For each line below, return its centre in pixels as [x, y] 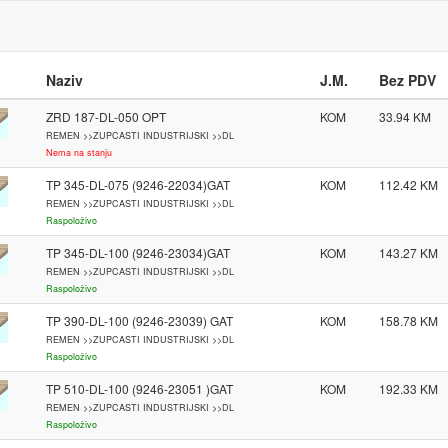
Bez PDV [407, 80]
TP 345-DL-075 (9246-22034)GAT [137, 184]
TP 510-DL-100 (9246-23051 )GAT [139, 388]
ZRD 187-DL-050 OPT [105, 116]
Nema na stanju [78, 152]
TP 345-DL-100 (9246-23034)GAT [137, 252]
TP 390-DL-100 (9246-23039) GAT [139, 320]
